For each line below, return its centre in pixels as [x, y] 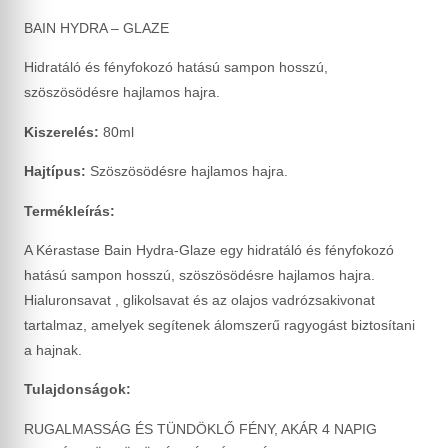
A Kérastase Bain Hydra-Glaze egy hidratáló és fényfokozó [209, 249]
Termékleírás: [69, 210]
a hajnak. [53, 349]
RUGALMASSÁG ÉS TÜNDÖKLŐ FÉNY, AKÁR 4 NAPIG [200, 428]
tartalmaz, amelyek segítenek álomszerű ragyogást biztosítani [219, 324]
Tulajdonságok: [77, 389]
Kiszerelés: [61, 131]
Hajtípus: [55, 171]
